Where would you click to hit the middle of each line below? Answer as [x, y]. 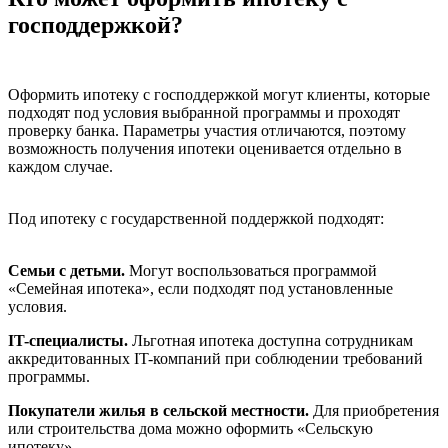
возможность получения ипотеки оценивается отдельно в [205, 149]
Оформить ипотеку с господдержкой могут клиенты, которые [219, 95]
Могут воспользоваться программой [251, 271]
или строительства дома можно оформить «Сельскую [190, 429]
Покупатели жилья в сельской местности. [158, 411]
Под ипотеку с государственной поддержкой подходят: [196, 219]
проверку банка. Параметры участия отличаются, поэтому [207, 131]
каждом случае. [60, 167]
